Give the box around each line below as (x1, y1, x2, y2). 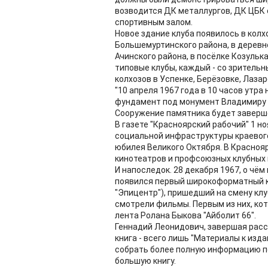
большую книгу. (115, 256, 176, 266)
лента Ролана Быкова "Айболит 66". (115, 211, 256, 220)
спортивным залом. (115, 17, 193, 27)
